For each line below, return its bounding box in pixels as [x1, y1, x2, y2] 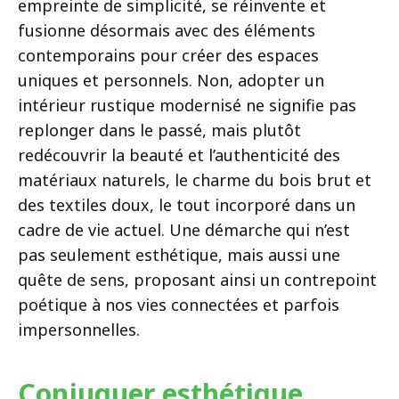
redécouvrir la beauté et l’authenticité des [18, 143, 340, 166]
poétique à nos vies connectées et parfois [18, 293, 339, 315]
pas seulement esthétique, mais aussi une [18, 243, 340, 265]
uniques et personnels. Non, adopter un [18, 69, 324, 91]
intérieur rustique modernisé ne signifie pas [18, 94, 356, 116]
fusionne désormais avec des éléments [18, 19, 315, 41]
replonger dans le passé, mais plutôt [18, 118, 301, 141]
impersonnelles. [18, 318, 140, 340]
